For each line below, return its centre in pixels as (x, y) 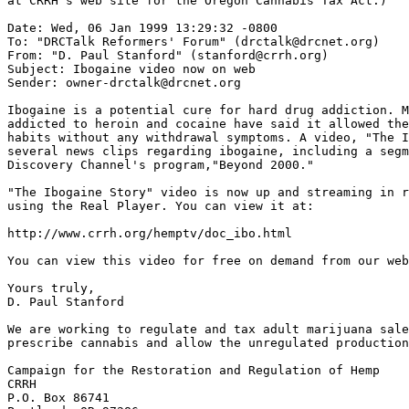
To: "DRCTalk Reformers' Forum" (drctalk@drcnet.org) (194, 42)
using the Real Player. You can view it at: (161, 206)
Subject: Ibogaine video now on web (131, 69)
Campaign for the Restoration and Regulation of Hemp (194, 370)
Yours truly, (51, 288)
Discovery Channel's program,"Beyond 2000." (161, 165)
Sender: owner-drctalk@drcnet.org (124, 83)
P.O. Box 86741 (58, 398)
